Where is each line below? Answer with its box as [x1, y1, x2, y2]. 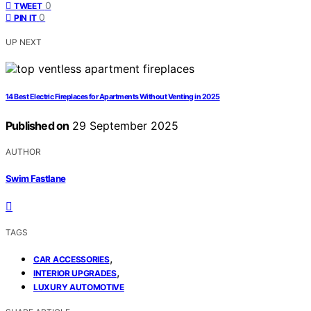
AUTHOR [6, 146, 41, 158]
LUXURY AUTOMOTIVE [33, 281, 124, 292]
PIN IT [14, 12, 37, 24]
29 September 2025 [69, 119, 179, 133]
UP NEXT [6, 37, 42, 48]
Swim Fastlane [6, 172, 66, 184]
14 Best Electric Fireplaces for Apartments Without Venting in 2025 [6, 92, 220, 102]
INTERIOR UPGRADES [33, 267, 117, 278]
